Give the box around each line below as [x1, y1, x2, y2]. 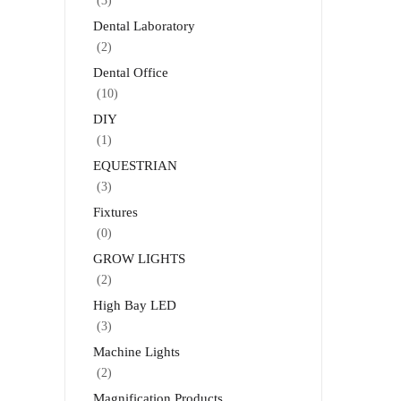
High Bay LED [93, 297, 176, 312]
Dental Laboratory [93, 18, 195, 33]
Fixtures [93, 204, 138, 219]
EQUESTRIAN [93, 158, 177, 173]
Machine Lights [93, 344, 180, 359]
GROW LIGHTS [93, 251, 185, 266]
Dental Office [93, 64, 168, 80]
